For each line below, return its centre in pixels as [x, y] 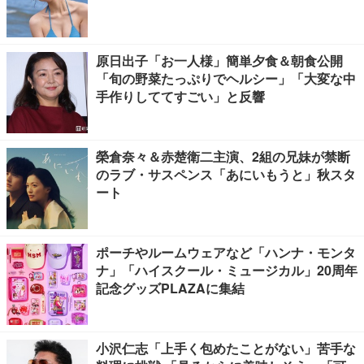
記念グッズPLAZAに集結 [170, 288]
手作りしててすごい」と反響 [180, 96]
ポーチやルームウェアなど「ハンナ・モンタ [226, 252]
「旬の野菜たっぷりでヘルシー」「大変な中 [226, 78]
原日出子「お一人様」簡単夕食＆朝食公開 [219, 61]
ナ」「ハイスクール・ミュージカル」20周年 [227, 270]
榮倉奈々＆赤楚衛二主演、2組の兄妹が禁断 [223, 156]
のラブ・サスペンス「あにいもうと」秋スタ [226, 174]
